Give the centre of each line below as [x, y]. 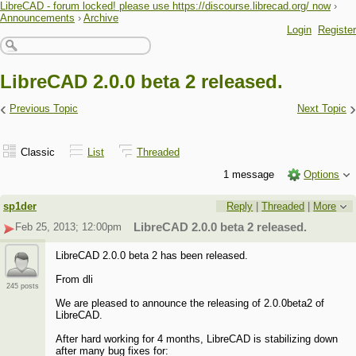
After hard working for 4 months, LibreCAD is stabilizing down [197, 339]
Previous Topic [44, 109]
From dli [75, 280]
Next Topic [322, 109]
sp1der [20, 206]
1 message [250, 174]
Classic [38, 152]
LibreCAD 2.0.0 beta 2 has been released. [152, 256]
